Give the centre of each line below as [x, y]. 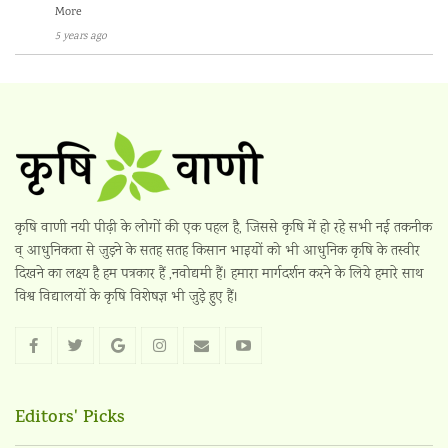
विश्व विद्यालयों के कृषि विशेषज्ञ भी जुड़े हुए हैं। [126, 298]
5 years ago [81, 37]
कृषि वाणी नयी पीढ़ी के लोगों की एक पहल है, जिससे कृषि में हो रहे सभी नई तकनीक [223, 229]
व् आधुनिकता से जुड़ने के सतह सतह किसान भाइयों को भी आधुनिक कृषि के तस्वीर [217, 252]
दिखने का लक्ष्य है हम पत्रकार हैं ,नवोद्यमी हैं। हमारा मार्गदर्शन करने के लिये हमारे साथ [219, 275]
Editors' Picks [70, 419]
